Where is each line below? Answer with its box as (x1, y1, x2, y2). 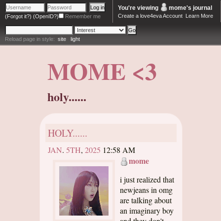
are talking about (120, 195, 172, 205)
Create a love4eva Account (118, 13, 183, 19)
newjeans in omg (120, 184, 173, 195)
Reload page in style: (5, 36, 58, 42)
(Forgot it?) (5, 13, 32, 19)
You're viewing (118, 4, 160, 11)
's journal (186, 4, 213, 11)
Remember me (65, 13, 101, 19)
